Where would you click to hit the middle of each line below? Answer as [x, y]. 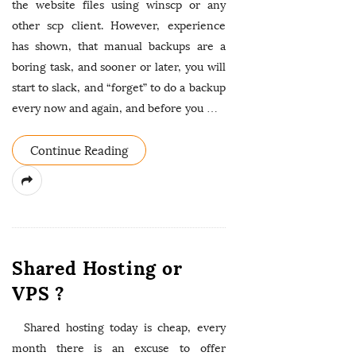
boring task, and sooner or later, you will [119, 67]
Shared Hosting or [97, 268]
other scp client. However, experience [119, 26]
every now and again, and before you [108, 108]
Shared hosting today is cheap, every [119, 328]
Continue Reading [79, 151]
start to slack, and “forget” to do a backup [119, 88]
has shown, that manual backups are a [119, 46]
